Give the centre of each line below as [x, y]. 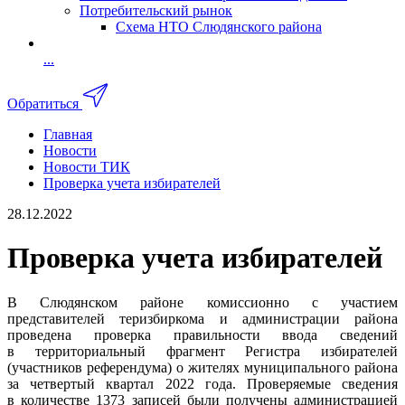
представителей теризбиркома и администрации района [202, 318]
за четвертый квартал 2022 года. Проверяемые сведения [202, 383]
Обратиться [43, 103]
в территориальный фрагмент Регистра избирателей [202, 351]
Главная [68, 134]
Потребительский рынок [156, 10]
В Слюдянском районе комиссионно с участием [202, 302]
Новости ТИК [87, 166]
